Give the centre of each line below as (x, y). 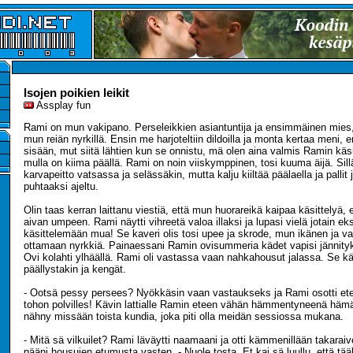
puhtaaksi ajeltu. (61, 186)
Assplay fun (62, 105)
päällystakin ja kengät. (75, 269)
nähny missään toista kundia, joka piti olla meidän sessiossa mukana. (184, 316)
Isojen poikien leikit (76, 93)
